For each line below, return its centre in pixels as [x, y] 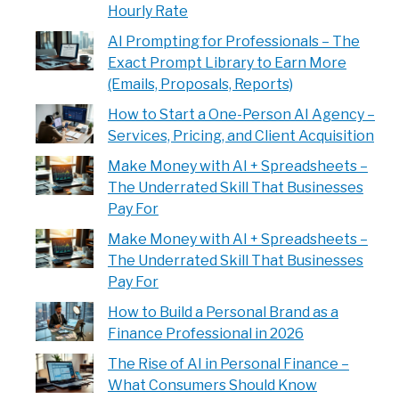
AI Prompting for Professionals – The [234, 41]
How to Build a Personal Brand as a [223, 312]
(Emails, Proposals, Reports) [200, 84]
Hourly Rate [148, 11]
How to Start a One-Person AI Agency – [241, 114]
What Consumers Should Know [212, 385]
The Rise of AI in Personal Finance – [228, 364]
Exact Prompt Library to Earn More [227, 63]
